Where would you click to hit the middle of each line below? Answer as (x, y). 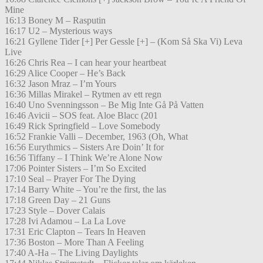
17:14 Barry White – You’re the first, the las (85, 190)
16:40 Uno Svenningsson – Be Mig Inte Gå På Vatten (104, 105)
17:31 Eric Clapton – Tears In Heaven (75, 232)
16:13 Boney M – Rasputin (55, 21)
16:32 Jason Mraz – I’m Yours (60, 84)
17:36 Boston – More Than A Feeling (74, 242)
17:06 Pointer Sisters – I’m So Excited (75, 168)
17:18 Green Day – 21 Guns (58, 200)
